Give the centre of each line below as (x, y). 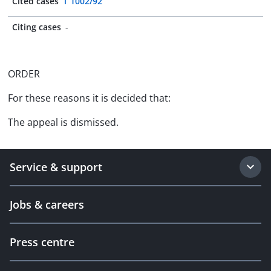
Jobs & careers (47, 204)
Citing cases (37, 27)
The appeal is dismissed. (63, 122)
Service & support (56, 167)
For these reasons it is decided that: (89, 98)
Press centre (42, 242)
